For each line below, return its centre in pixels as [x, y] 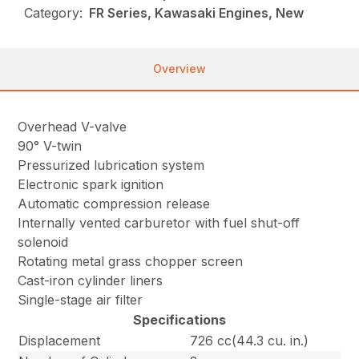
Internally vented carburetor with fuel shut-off [159, 223]
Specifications [179, 320]
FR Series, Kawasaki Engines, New [197, 13]
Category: [54, 13]
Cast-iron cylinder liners [91, 281]
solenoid [43, 242]
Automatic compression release [114, 204]
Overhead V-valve [73, 127]
